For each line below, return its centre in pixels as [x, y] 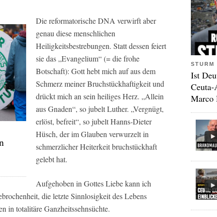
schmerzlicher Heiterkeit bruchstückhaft [96, 147]
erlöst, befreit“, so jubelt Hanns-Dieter [94, 121]
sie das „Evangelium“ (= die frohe [88, 58]
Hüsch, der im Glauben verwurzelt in [92, 134]
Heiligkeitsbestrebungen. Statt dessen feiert [101, 46]
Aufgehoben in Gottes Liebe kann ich [93, 183]
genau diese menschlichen [76, 33]
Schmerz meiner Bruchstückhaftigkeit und [100, 84]
